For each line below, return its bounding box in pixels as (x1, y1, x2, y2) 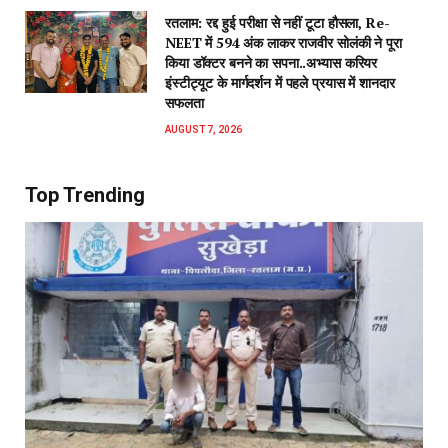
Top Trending (25, 183, 145, 208)
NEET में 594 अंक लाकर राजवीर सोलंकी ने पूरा (165, 33, 402, 53)
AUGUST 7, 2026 (165, 124, 242, 136)
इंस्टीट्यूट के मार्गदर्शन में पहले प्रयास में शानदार (165, 73, 395, 93)
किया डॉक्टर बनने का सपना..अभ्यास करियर (165, 53, 378, 73)
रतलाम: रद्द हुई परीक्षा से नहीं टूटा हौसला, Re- (165, 13, 390, 33)
